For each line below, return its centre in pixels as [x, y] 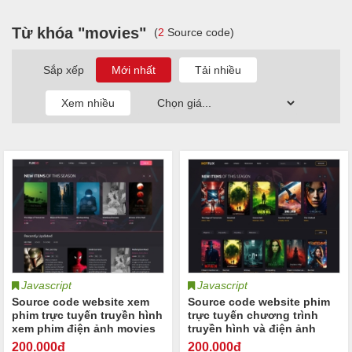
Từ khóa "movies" [79, 33]
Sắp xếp [68, 70]
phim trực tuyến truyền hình [87, 315]
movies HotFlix [228, 341]
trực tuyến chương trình [253, 315]
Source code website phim [259, 301]
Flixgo [29, 341]
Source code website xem [81, 301]
